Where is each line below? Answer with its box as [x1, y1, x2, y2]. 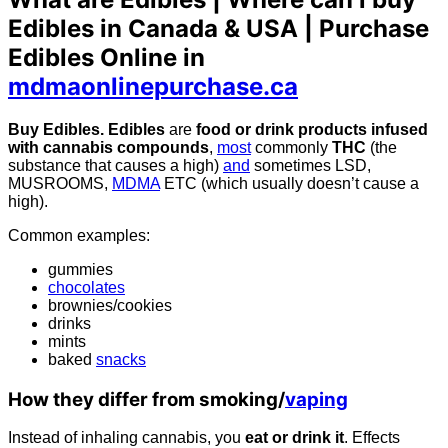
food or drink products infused [196, 120, 428, 138]
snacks [96, 350, 146, 368]
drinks [48, 314, 91, 332]
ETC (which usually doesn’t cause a [160, 174, 419, 192]
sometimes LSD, [250, 156, 371, 174]
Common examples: [8, 226, 150, 244]
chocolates [48, 278, 125, 296]
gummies [48, 260, 113, 278]
